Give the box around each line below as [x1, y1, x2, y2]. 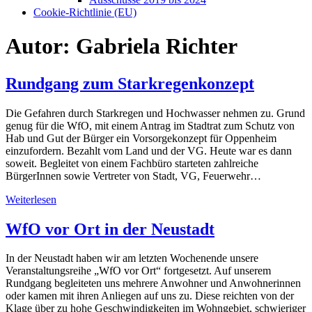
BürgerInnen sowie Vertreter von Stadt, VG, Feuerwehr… [6, 169, 261, 182]
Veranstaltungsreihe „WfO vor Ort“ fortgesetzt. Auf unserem [6, 265, 271, 277]
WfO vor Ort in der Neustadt [6, 219, 214, 238]
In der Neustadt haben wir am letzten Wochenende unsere [6, 252, 258, 265]
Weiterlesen [6, 193, 56, 205]
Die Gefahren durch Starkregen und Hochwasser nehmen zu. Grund [6, 107, 305, 119]
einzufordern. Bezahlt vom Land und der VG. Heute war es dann [6, 144, 292, 157]
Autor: [6, 33, 76, 59]
